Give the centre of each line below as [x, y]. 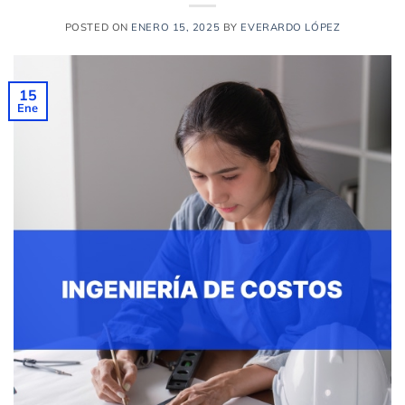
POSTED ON [98, 27]
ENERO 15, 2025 [176, 27]
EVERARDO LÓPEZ [291, 27]
